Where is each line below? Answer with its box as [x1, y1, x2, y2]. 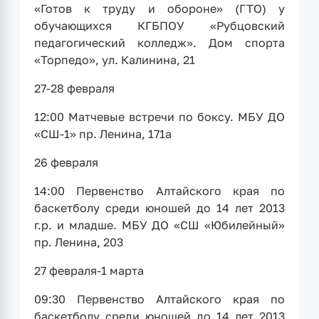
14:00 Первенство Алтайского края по [34, 183, 285, 198]
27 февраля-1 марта [34, 263, 144, 278]
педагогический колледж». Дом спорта [34, 35, 285, 50]
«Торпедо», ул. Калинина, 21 [34, 52, 195, 67]
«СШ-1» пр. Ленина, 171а [34, 126, 172, 141]
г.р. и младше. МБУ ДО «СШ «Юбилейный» [34, 217, 285, 232]
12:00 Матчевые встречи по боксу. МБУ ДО [34, 109, 285, 124]
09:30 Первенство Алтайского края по [34, 291, 285, 306]
